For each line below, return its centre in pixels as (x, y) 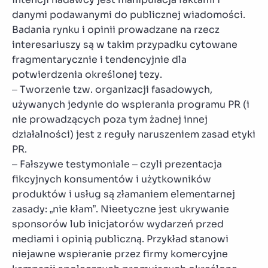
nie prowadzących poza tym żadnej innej (110, 119)
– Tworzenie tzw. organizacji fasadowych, (112, 89)
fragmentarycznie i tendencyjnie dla (99, 59)
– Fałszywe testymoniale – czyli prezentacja (117, 164)
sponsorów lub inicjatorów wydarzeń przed (118, 224)
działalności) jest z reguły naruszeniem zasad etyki (134, 134)
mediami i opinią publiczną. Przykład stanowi (120, 239)
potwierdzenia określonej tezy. (87, 74)
